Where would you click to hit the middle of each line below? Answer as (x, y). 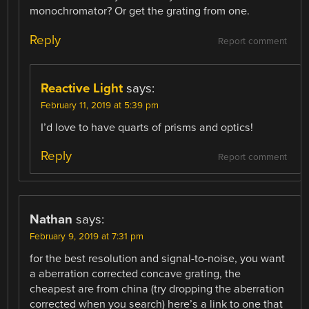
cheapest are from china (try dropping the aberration (157, 289)
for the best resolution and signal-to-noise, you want (158, 258)
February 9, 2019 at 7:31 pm (87, 236)
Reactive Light (82, 88)
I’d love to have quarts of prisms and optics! (147, 127)
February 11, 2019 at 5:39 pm (100, 105)
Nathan (51, 219)
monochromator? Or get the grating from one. (140, 11)
